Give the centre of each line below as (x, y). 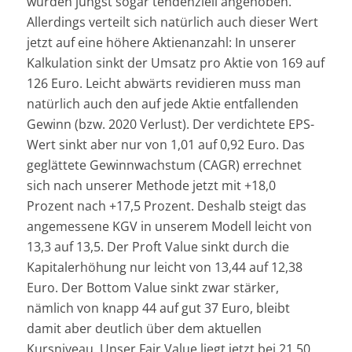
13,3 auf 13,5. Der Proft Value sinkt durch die (158, 246)
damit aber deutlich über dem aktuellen (144, 328)
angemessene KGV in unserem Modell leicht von (169, 226)
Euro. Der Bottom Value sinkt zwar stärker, (152, 287)
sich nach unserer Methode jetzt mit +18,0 (151, 185)
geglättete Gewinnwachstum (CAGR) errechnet (164, 165)
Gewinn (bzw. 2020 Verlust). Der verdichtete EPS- (170, 124)
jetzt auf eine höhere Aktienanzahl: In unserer (161, 42)
